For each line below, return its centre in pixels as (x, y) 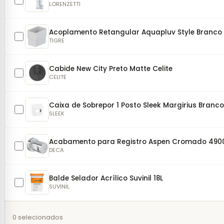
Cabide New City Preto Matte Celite (111, 68)
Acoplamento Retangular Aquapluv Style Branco (135, 32)
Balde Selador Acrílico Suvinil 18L (106, 178)
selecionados (40, 217)
